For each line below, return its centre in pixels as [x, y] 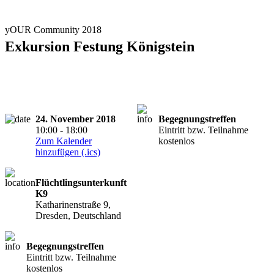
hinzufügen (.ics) [68, 152]
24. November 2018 [76, 119]
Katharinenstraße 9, [73, 204]
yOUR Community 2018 [53, 30]
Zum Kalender [64, 141]
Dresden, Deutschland [78, 215]
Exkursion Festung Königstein [100, 46]
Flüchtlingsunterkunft [81, 182]
